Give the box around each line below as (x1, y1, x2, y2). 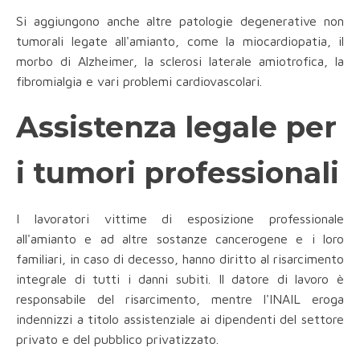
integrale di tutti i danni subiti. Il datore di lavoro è (16, 272, 344, 287)
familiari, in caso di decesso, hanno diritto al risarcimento (16, 252, 344, 267)
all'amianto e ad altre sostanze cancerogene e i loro (16, 231, 344, 247)
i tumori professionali (16, 155, 339, 191)
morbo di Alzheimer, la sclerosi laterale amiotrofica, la (16, 54, 344, 69)
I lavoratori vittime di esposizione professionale (16, 211, 344, 227)
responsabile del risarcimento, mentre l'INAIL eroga (16, 292, 344, 307)
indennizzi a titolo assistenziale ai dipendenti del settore (16, 312, 344, 327)
